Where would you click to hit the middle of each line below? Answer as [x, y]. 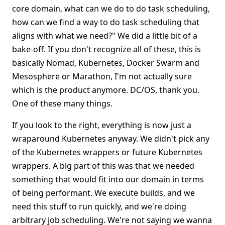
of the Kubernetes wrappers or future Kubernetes [107, 152]
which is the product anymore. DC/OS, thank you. [106, 90]
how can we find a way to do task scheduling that [106, 22]
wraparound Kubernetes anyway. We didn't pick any [111, 139]
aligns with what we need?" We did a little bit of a [105, 36]
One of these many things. [62, 103]
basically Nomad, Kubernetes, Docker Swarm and [106, 63]
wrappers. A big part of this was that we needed [103, 166]
